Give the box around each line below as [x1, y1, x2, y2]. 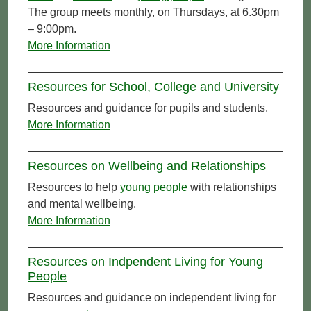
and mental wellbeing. [28, 197, 136, 210]
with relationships [187, 180, 276, 193]
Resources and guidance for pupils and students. [28, 101, 268, 114]
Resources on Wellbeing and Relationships [28, 158, 266, 173]
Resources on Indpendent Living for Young [28, 254, 263, 269]
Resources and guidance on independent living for [28, 291, 276, 303]
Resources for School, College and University [28, 79, 279, 94]
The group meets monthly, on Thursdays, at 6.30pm [28, 6, 279, 18]
